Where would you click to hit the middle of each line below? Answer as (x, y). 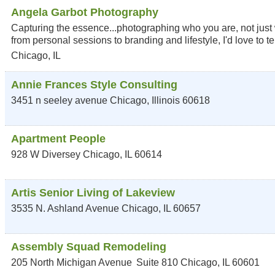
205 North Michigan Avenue (72, 262)
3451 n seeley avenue (59, 100)
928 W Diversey (46, 154)
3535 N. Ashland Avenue (65, 208)
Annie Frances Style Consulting (94, 85)
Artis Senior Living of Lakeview (93, 193)
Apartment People (58, 139)
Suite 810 (157, 262)
